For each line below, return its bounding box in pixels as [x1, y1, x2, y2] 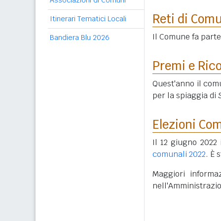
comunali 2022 [152, 149, 206, 159]
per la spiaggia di [152, 90, 218, 101]
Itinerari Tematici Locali [50, 14, 126, 23]
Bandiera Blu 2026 [50, 33, 110, 42]
